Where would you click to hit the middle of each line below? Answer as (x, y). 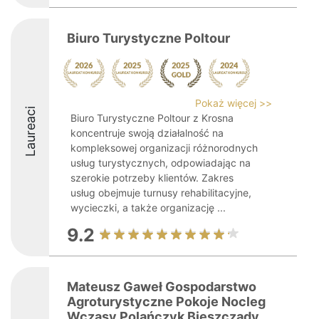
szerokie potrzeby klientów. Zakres (152, 178)
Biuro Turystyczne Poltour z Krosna (152, 118)
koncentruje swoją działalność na (147, 133)
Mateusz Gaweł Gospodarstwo (162, 287)
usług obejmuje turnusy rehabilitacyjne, (161, 193)
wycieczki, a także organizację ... (148, 208)
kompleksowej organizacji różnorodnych (164, 148)
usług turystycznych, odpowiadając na (161, 163)
